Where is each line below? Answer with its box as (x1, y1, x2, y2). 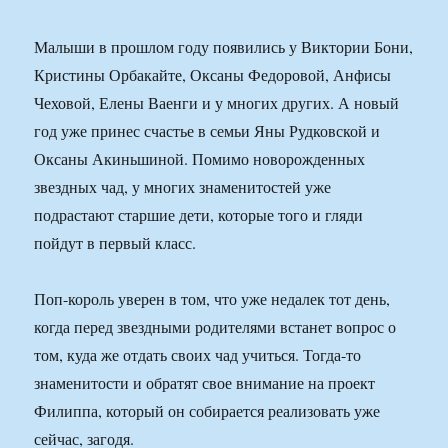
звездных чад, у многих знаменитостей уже (34, 176, 332, 198)
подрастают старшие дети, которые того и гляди (34, 204, 364, 226)
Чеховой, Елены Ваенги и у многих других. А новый (34, 92, 400, 114)
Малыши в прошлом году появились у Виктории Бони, (34, 36, 414, 58)
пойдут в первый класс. (34, 232, 197, 254)
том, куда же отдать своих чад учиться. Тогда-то (34, 344, 362, 366)
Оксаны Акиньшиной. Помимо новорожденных (34, 148, 366, 170)
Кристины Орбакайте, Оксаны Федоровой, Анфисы (34, 64, 392, 86)
